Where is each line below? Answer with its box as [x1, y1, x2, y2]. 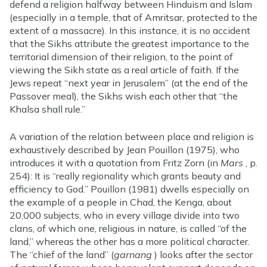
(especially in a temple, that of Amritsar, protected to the [10, 11, 257, 23]
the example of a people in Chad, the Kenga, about [10, 195, 232, 208]
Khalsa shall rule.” [10, 103, 85, 115]
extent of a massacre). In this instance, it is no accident [10, 24, 250, 36]
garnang [114, 248, 152, 260]
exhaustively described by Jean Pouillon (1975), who [10, 143, 240, 156]
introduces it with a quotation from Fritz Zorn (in [10, 156, 221, 169]
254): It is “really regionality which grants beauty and [10, 169, 241, 182]
